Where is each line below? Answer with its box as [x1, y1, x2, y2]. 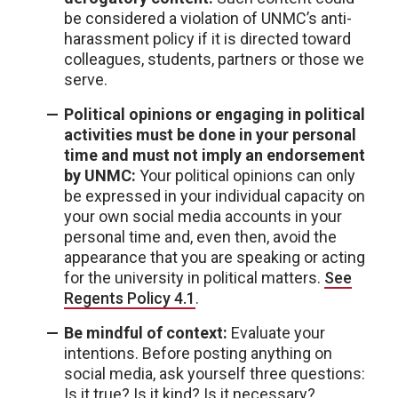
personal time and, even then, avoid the [64, 227, 337, 246]
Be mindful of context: [64, 322, 227, 342]
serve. [64, 69, 107, 89]
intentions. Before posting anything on [64, 343, 332, 362]
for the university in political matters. [64, 267, 324, 287]
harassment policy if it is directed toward [64, 28, 351, 48]
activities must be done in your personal [64, 124, 356, 144]
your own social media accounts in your [64, 206, 342, 226]
